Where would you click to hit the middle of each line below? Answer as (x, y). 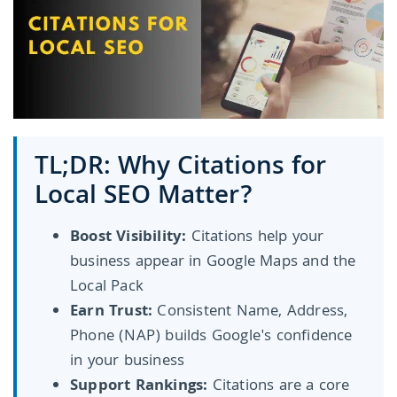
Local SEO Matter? (144, 198)
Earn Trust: (112, 313)
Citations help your (255, 238)
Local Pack (107, 288)
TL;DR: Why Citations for (180, 169)
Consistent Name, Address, (250, 313)
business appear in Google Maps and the (213, 263)
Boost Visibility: (128, 238)
